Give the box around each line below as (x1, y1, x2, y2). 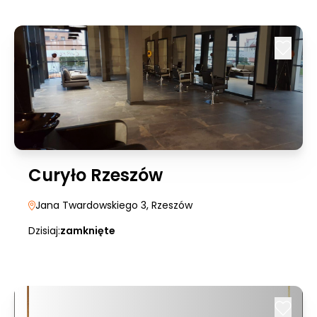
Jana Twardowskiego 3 (35, 198, 146, 212)
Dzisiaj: (28, 224, 60, 238)
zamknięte (60, 224, 115, 238)
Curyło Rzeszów (28, 163, 163, 187)
